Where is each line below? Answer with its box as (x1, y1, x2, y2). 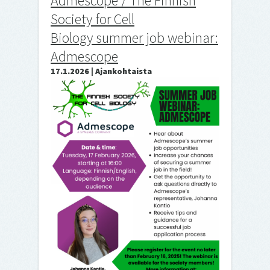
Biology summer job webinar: (51, 28, 218, 47)
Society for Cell (51, 9, 134, 28)
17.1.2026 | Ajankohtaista (51, 65, 152, 77)
